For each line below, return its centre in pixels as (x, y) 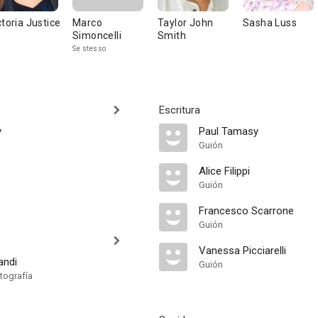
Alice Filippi (224, 171)
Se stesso (89, 49)
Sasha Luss (270, 23)
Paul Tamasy (229, 131)
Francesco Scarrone (246, 211)
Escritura (180, 110)
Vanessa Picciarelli (242, 251)
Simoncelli (97, 35)
